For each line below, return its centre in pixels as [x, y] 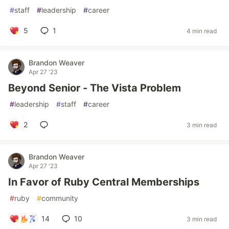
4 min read [202, 31]
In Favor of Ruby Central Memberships [104, 182]
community [60, 198]
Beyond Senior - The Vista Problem [95, 88]
